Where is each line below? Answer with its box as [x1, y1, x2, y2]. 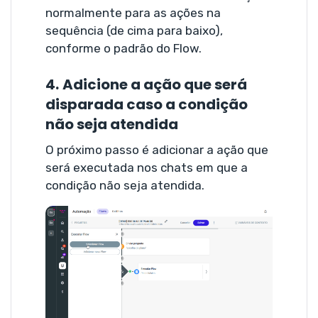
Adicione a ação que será [62, 74, 247, 94]
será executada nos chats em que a [45, 160, 248, 175]
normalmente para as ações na [45, 5, 221, 20]
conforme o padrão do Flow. [45, 40, 202, 55]
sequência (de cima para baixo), [45, 23, 223, 38]
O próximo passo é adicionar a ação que [45, 142, 268, 157]
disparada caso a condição [45, 94, 248, 114]
